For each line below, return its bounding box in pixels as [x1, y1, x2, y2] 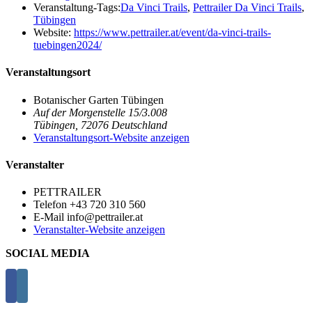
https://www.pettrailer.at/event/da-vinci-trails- [74, 26, 271, 38]
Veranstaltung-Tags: [33, 1, 120, 13]
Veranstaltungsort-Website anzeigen [33, 131, 189, 143]
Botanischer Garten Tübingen [33, 93, 164, 106]
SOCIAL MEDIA [6, 247, 90, 260]
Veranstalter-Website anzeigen [33, 224, 165, 236]
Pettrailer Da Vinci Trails [193, 1, 302, 13]
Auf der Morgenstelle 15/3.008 [33, 106, 167, 118]
